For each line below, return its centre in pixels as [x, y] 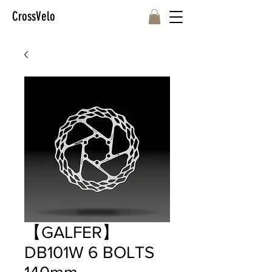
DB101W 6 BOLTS [89, 253]
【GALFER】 [72, 233]
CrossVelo [34, 16]
